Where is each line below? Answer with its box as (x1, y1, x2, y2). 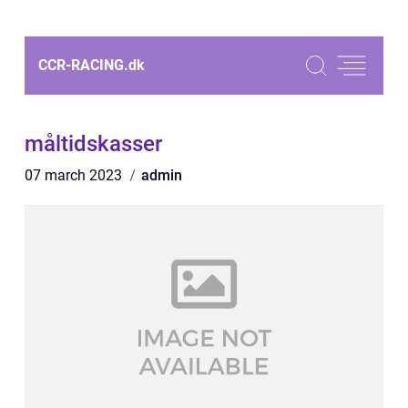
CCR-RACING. (38, 56, 128, 74)
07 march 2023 (25, 167, 126, 184)
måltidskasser (25, 131, 162, 157)
